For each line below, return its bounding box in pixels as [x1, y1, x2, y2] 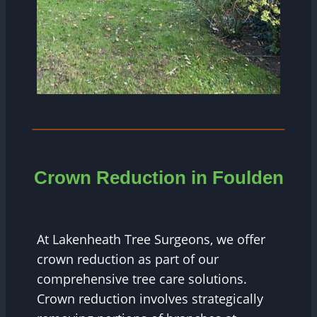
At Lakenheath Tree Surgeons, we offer [37, 230, 265, 248]
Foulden [212, 166, 284, 188]
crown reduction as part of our [37, 250, 219, 267]
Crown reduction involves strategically [37, 289, 263, 307]
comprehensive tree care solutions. [37, 270, 247, 287]
